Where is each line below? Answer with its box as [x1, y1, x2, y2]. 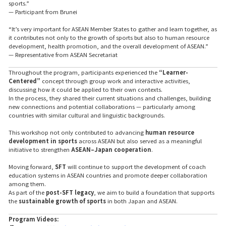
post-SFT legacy [45, 188, 94, 196]
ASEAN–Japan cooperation [71, 145, 151, 154]
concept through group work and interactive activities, [40, 77, 190, 85]
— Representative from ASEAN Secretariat [8, 50, 118, 59]
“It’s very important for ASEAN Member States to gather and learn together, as [8, 24, 217, 33]
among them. [8, 179, 46, 188]
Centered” [8, 77, 40, 85]
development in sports [8, 137, 77, 145]
